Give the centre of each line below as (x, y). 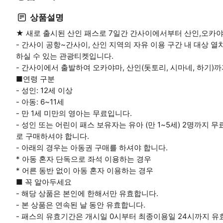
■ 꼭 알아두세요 (44, 182)
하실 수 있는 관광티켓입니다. (65, 56)
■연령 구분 (35, 79)
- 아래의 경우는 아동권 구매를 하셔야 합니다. (92, 148)
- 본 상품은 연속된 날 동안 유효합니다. (81, 205)
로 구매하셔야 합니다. (53, 136)
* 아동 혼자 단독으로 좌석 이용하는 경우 (84, 159)
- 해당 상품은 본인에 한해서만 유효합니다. (87, 193)
